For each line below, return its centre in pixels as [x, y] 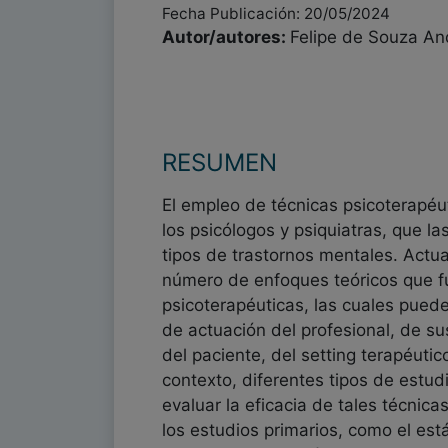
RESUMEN [219, 162]
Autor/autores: [226, 37]
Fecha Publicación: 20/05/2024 [276, 13]
